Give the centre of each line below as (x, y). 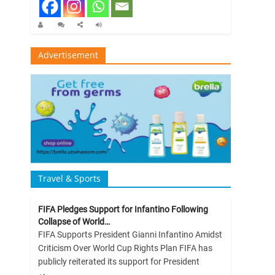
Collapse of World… (74, 222)
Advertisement (68, 55)
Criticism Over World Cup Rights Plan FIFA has (125, 248)
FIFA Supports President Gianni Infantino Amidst (130, 235)
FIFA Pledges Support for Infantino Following (123, 210)
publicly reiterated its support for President (118, 262)
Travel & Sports (69, 179)
